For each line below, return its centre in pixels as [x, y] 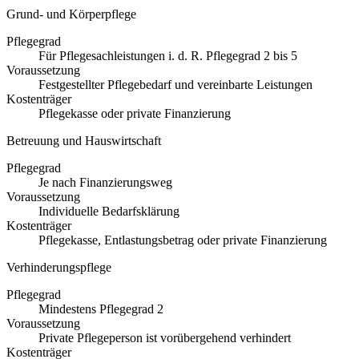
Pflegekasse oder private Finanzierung [135, 113]
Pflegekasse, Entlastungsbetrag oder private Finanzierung [183, 240]
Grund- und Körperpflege [71, 14]
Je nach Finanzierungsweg [105, 182]
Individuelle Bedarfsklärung [109, 211]
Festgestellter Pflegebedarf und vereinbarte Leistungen [175, 84]
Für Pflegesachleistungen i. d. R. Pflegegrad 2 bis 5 [168, 55]
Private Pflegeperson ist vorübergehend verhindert [165, 337]
